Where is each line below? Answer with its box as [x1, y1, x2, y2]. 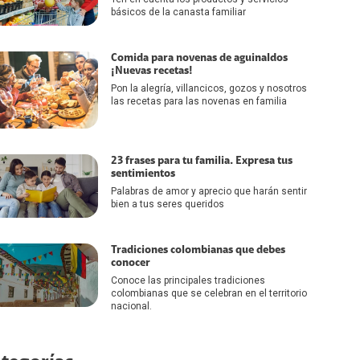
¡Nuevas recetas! [111, 64, 193, 76]
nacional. [111, 301, 152, 313]
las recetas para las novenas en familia [111, 95, 287, 107]
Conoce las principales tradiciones [111, 275, 265, 287]
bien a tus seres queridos [111, 198, 224, 211]
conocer [111, 257, 150, 269]
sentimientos [111, 168, 175, 180]
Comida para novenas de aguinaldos [111, 51, 288, 63]
